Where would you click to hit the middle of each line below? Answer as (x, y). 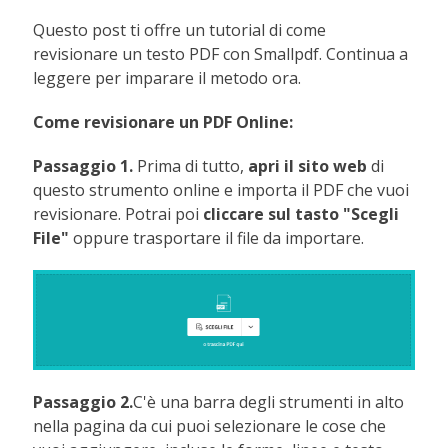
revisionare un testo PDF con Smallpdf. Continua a (221, 53)
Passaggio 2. (83, 402)
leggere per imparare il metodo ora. (167, 77)
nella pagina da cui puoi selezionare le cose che (210, 426)
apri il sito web (310, 165)
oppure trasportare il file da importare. (219, 237)
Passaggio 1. (83, 165)
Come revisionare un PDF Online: (163, 121)
